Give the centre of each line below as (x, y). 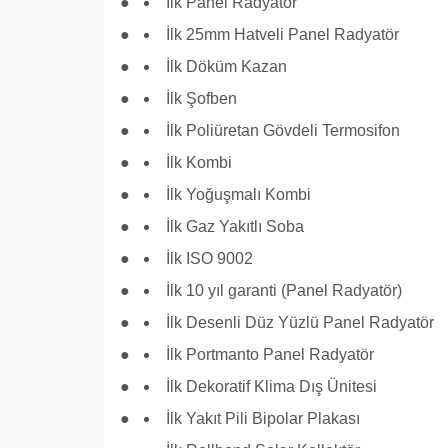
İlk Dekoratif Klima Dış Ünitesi (271, 387)
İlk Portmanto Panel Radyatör (270, 355)
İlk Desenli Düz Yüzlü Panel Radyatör (300, 323)
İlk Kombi (199, 163)
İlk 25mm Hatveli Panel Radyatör (282, 35)
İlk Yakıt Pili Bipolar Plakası (263, 419)
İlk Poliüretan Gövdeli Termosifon (283, 131)
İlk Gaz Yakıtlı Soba (235, 227)
